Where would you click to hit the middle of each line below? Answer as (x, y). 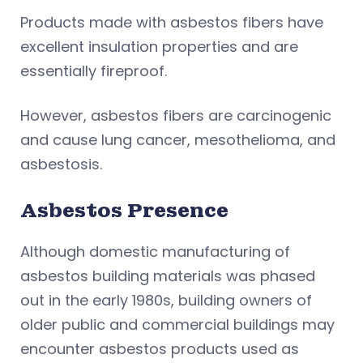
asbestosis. (63, 164)
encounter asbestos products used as (160, 348)
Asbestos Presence (127, 210)
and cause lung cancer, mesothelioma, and (178, 139)
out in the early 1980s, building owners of (166, 300)
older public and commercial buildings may (177, 324)
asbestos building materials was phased (168, 275)
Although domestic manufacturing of (155, 251)
